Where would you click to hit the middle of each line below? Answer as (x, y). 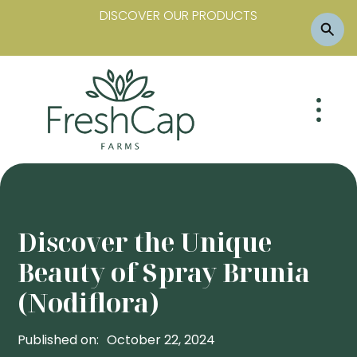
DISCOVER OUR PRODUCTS (178, 16)
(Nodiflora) (89, 303)
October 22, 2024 (161, 340)
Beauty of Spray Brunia (164, 273)
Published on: (59, 340)
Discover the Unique (145, 242)
